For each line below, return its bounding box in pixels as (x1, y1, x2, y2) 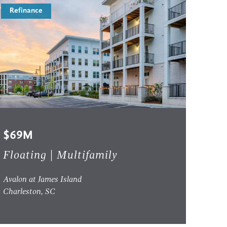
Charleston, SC (3, 188, 56, 197)
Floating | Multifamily (3, 150, 118, 162)
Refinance (10, 7, 43, 15)
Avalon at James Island (3, 176, 83, 184)
